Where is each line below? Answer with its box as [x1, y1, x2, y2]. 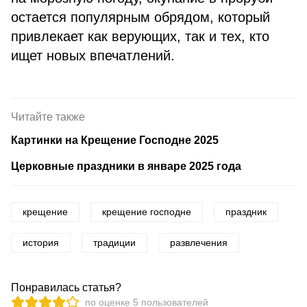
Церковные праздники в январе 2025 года [11, 160, 241, 172]
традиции [93, 237, 136, 248]
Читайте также [11, 111, 85, 123]
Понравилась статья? [11, 282, 121, 293]
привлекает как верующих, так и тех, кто [11, 29, 269, 44]
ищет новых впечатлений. [11, 48, 175, 63]
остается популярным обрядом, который [11, 10, 270, 25]
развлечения [170, 237, 228, 248]
